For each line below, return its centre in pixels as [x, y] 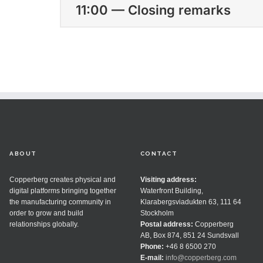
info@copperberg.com [201, 257]
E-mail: [152, 257]
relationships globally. [44, 224]
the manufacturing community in [60, 202]
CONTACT [159, 153]
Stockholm [157, 213]
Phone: [152, 246]
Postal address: [166, 224]
